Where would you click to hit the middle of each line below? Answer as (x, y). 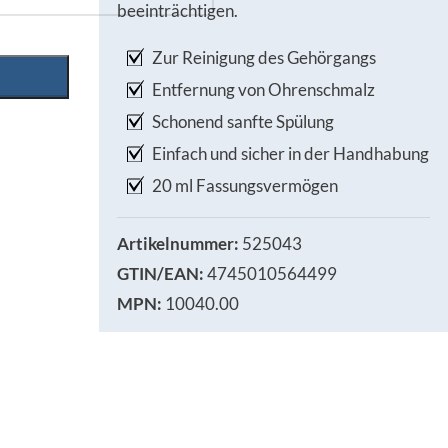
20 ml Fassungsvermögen (244, 185)
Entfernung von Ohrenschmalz (263, 89)
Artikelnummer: (179, 243)
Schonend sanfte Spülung (242, 121)
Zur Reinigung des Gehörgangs (263, 57)
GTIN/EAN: (160, 273)
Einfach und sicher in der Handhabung (290, 153)
